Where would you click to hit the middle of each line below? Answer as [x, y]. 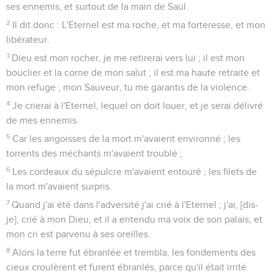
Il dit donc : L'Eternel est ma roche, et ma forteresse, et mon [139, 25]
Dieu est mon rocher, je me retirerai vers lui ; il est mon [128, 58]
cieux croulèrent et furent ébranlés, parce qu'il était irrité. [128, 267]
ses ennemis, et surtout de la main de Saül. [97, 6]
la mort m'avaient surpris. [59, 186]
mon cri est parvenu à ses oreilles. [78, 234]
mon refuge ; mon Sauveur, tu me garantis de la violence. [128, 87]
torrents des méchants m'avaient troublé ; [94, 153]
